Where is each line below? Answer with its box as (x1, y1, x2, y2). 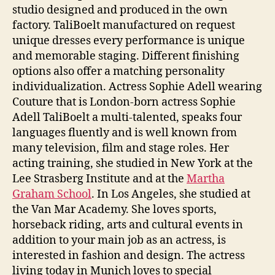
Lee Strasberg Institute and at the (12, 172, 187, 186)
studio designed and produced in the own (12, 3, 228, 17)
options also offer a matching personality (12, 64, 225, 79)
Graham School (12, 187, 91, 201)
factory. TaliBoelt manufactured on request (12, 18, 235, 33)
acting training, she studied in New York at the (12, 157, 253, 171)
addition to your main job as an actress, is (12, 233, 226, 247)
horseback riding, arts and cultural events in (12, 218, 243, 232)
